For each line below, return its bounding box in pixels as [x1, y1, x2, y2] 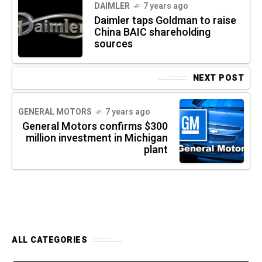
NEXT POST [192, 72, 244, 85]
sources [94, 36, 133, 53]
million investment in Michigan [26, 130, 168, 147]
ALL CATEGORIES [12, 234, 87, 247]
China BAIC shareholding [94, 25, 211, 41]
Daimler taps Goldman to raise [94, 13, 236, 29]
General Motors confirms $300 [22, 119, 168, 135]
